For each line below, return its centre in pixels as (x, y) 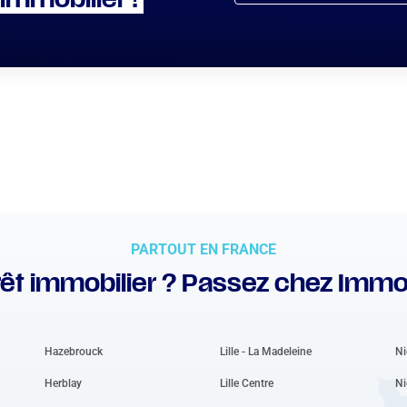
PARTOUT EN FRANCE (203, 249)
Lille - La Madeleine (265, 351)
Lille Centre (246, 383)
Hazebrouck (73, 351)
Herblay (63, 383)
